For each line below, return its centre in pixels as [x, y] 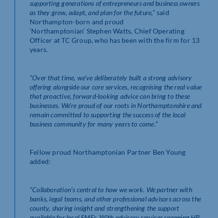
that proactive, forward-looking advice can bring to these [110, 96]
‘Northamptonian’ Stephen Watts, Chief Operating [107, 31]
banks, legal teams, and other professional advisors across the [116, 199]
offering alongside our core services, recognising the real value [116, 87]
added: [40, 161]
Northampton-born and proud [77, 21]
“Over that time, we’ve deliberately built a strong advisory [111, 77]
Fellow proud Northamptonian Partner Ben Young [108, 152]
